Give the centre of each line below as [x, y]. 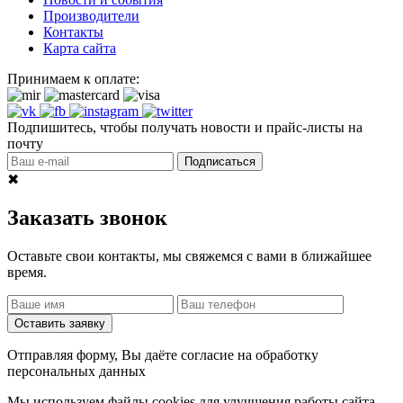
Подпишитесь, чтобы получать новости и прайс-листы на [185, 127]
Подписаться [220, 161]
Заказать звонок [87, 217]
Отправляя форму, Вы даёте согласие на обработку [163, 354]
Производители [91, 15]
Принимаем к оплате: [73, 78]
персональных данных [76, 371]
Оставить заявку [60, 323]
